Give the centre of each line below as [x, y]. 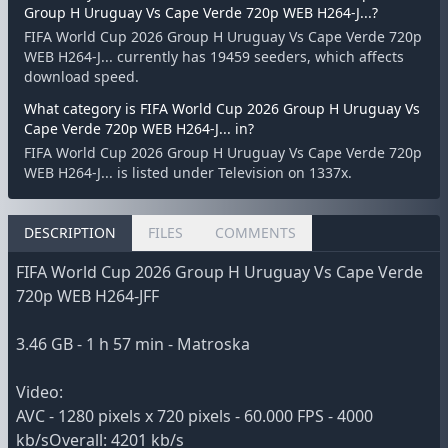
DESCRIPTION [70, 232]
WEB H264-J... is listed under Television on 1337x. [188, 172]
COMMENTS [255, 232]
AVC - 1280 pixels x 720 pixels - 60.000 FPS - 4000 [194, 416]
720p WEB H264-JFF [87, 296]
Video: [39, 392]
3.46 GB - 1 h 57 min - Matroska [133, 344]
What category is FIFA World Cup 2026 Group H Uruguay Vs [222, 108]
